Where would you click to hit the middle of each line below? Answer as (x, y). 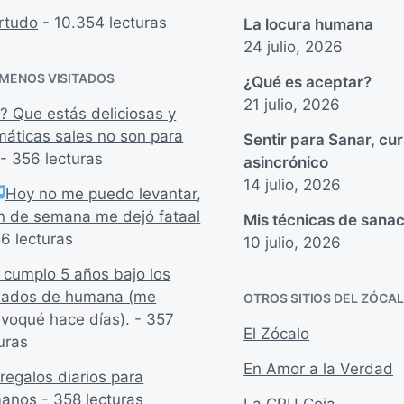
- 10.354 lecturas (103, 22)
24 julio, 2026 (294, 46)
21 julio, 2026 (292, 104)
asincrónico (286, 162)
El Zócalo (277, 333)
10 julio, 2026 (293, 242)
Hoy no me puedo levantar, (104, 193)
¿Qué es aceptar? (308, 82)
